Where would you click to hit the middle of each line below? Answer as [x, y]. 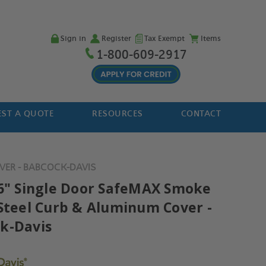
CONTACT [201, 114]
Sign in [73, 39]
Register [116, 39]
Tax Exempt [164, 39]
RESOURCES [118, 114]
